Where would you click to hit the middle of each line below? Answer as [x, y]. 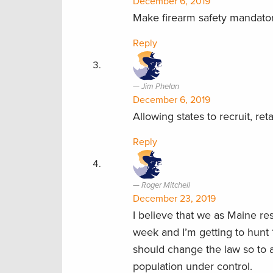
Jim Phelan [160, 86]
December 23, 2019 [174, 198]
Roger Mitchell [166, 185]
